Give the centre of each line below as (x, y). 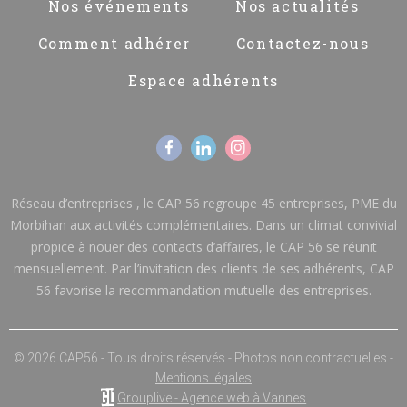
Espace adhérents (203, 80)
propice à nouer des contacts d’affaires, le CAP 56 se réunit (203, 246)
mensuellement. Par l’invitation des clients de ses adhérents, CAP (203, 268)
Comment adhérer (114, 43)
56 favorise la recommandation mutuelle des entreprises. (203, 290)
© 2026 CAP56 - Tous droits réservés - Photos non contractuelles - (203, 357)
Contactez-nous (303, 43)
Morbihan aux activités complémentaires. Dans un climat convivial (203, 224)
